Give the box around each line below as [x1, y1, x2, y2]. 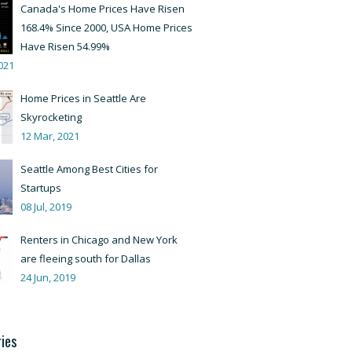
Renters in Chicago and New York [20, 233, 178, 247]
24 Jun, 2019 [20, 270, 75, 284]
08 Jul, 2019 [20, 200, 71, 214]
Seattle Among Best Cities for [20, 162, 158, 176]
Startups [20, 181, 61, 195]
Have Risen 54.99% [20, 39, 110, 53]
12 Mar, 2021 [20, 129, 79, 143]
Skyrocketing [20, 110, 82, 124]
